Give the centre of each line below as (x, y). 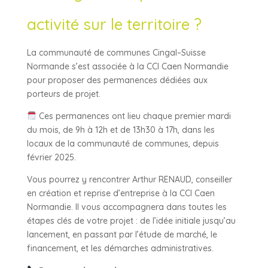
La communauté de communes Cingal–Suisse (116, 53)
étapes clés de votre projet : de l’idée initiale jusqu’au (131, 221)
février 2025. (51, 157)
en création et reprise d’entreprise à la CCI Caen (121, 193)
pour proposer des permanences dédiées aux (117, 80)
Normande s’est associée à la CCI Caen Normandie (127, 66)
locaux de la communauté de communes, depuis (123, 144)
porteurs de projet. (63, 94)
